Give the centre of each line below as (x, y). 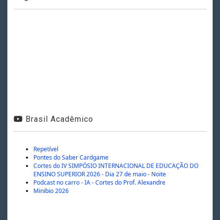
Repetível (46, 149)
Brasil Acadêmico (58, 119)
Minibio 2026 (51, 191)
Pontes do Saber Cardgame (71, 157)
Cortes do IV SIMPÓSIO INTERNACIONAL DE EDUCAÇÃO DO (116, 165)
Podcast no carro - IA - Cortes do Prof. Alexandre (99, 182)
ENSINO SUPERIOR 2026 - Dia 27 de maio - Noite (99, 174)
